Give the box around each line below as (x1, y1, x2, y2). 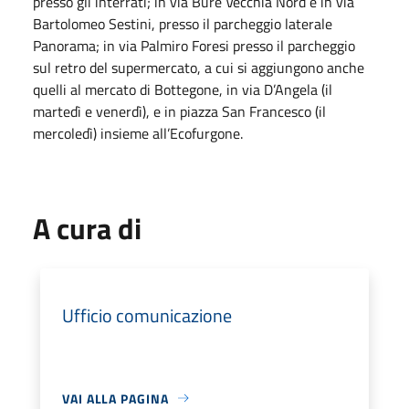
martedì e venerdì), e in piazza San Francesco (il (33, 100, 326, 122)
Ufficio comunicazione (62, 300, 232, 330)
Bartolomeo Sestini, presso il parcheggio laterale (33, 12, 332, 35)
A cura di (33, 205, 142, 250)
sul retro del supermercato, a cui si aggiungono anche (33, 56, 364, 79)
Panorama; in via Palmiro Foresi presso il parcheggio (33, 34, 355, 57)
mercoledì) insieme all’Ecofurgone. (33, 121, 243, 144)
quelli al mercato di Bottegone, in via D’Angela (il (33, 78, 332, 100)
